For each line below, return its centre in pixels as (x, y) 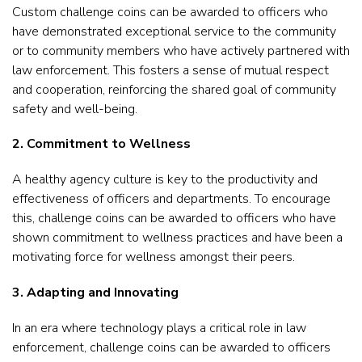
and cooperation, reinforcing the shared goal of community (174, 89)
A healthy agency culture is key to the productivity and (165, 180)
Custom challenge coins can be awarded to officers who (170, 12)
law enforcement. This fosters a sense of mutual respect (170, 70)
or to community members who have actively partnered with (181, 51)
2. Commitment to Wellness (101, 143)
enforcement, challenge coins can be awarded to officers (171, 348)
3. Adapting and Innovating (95, 292)
